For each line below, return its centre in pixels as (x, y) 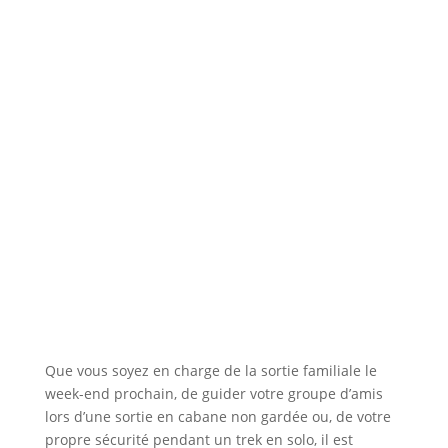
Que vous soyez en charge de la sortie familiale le (210, 371)
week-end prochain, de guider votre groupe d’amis (213, 394)
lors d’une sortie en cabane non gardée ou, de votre (217, 417)
